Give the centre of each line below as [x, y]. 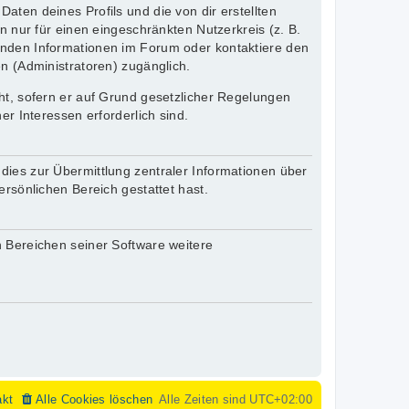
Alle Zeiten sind [204, 400]
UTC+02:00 [281, 400]
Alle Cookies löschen [94, 400]
